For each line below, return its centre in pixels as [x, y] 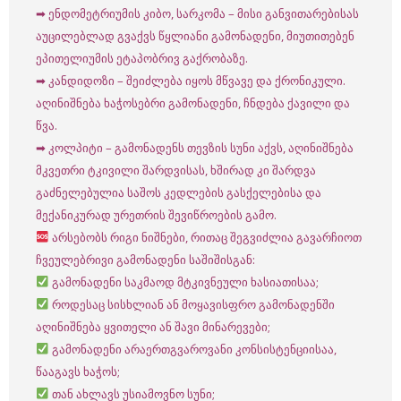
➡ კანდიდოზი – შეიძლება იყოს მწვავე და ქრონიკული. [191, 81]
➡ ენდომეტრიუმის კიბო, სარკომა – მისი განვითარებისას [197, 14]
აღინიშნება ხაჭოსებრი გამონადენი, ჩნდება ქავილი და [193, 103]
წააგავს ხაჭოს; [78, 372]
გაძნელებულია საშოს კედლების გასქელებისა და [179, 193]
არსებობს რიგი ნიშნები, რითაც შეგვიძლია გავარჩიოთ [206, 238]
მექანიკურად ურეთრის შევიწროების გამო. [156, 215]
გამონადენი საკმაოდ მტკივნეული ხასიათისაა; [184, 282]
